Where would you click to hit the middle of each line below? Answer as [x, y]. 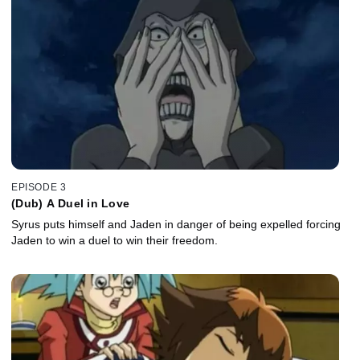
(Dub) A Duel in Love [70, 203]
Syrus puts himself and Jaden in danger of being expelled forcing [176, 224]
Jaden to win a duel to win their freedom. [115, 240]
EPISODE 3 [39, 187]
